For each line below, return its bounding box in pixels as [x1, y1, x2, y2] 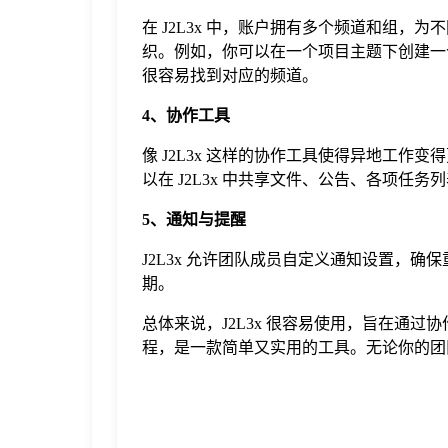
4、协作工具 [142, 106, 230, 124]
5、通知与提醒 [142, 210, 246, 228]
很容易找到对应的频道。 [142, 66, 318, 84]
